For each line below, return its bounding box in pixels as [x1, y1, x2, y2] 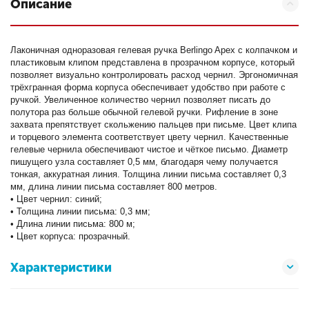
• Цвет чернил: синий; [10, 194, 103, 204]
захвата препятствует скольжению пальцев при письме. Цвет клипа [10, 119, 297, 130]
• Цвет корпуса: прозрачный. [10, 231, 131, 241]
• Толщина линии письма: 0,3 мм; [10, 206, 151, 217]
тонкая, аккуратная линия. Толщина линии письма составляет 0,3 [10, 169, 287, 179]
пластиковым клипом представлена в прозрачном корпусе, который [10, 57, 295, 68]
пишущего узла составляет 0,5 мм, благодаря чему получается [10, 157, 279, 167]
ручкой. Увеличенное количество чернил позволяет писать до [10, 94, 271, 105]
